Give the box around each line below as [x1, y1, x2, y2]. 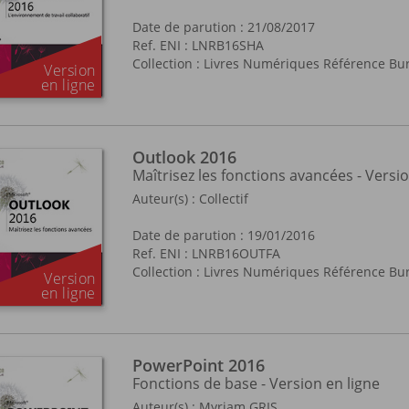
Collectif [199, 190, 248, 207]
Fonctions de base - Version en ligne [132, 373, 380, 393]
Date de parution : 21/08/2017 [132, 18, 315, 36]
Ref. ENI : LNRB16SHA [132, 37, 264, 54]
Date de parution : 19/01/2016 [132, 226, 315, 244]
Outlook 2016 [132, 146, 236, 168]
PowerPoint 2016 [132, 354, 265, 376]
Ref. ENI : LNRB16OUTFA [132, 245, 280, 262]
